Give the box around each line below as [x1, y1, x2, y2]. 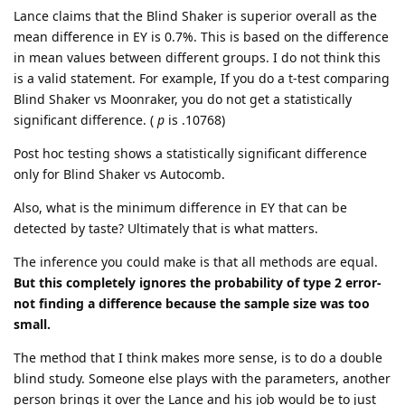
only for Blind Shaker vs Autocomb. [14, 165, 225, 184]
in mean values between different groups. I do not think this [14, 49, 381, 67]
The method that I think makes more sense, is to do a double [14, 349, 382, 367]
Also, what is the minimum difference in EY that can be [14, 199, 347, 217]
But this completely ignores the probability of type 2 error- [14, 274, 381, 292]
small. [14, 316, 51, 334]
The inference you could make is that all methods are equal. [14, 253, 378, 271]
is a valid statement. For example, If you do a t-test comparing [14, 70, 390, 88]
